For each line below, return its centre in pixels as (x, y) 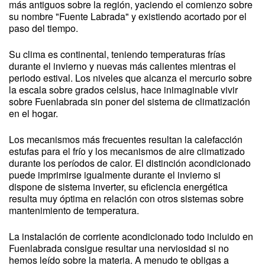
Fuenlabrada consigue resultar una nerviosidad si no (119, 248)
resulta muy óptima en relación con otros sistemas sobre (126, 198)
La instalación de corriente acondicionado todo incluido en (131, 236)
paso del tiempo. (43, 28)
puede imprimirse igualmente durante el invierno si (115, 175)
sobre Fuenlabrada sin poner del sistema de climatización (130, 101)
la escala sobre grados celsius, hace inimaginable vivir (123, 90)
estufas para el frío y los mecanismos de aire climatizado (127, 151)
